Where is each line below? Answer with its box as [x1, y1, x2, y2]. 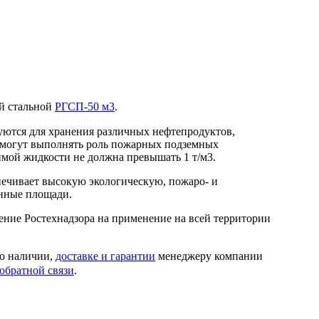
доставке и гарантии [56, 249, 155, 262]
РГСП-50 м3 [55, 100, 115, 113]
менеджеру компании [155, 249, 263, 262]
